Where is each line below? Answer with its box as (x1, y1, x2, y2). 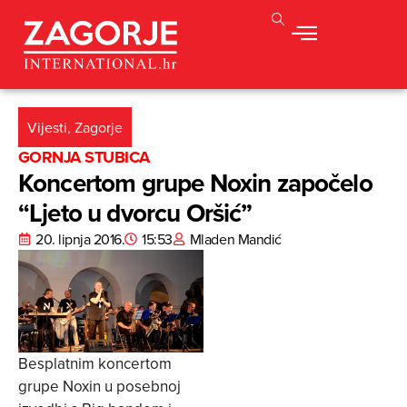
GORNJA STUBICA (18, 145, 150, 170)
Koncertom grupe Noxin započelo (18, 164, 372, 202)
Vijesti (27, 117, 67, 138)
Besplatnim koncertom (18, 352, 172, 375)
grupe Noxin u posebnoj (18, 375, 181, 398)
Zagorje (74, 117, 123, 138)
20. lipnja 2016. (35, 229, 125, 250)
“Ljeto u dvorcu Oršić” (18, 194, 253, 232)
